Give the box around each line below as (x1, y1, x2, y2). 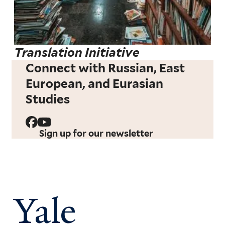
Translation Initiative (14, 45, 140, 60)
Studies (26, 92, 70, 107)
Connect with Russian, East (26, 61, 185, 76)
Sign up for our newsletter (39, 128, 154, 139)
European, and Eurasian (26, 76, 164, 91)
